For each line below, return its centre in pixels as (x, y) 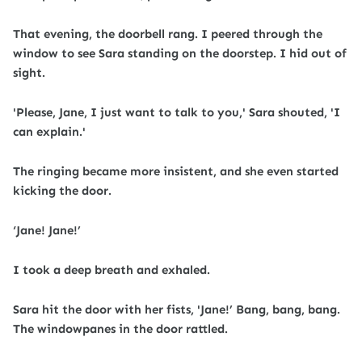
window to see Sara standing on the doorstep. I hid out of (180, 53)
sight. (29, 73)
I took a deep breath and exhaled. (112, 270)
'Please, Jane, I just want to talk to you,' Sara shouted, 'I (177, 112)
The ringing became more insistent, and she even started (176, 171)
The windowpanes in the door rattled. (120, 329)
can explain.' (49, 132)
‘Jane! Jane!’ (47, 230)
